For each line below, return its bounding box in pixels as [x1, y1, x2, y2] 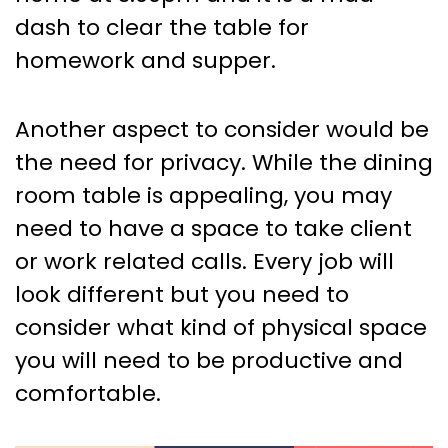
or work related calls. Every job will [15, 246, 394, 278]
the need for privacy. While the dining [15, 147, 433, 179]
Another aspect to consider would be [15, 114, 429, 146]
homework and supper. [15, 45, 276, 77]
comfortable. [15, 378, 161, 410]
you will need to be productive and [15, 345, 403, 377]
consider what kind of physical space [15, 312, 427, 344]
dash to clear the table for [15, 12, 309, 44]
